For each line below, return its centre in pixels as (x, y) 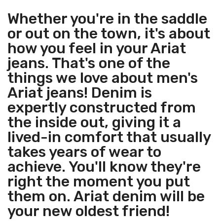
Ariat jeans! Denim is (80, 93)
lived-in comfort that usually (109, 137)
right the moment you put (99, 182)
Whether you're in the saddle (107, 19)
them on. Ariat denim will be (106, 196)
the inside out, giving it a (94, 122)
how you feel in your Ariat (97, 48)
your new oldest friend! (89, 211)
